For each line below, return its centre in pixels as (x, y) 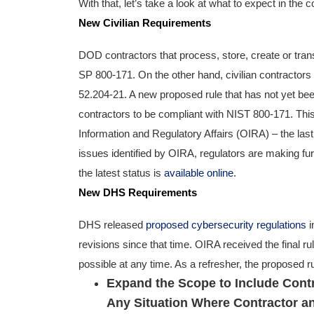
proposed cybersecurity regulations (226, 225)
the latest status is (121, 173)
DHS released (112, 225)
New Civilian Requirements (145, 23)
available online (199, 173)
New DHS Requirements (138, 193)
